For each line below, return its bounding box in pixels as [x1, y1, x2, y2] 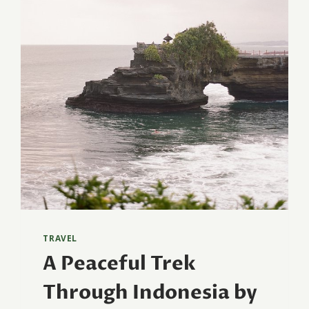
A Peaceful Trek [43, 250, 197, 277]
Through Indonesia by [43, 279, 258, 306]
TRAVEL [43, 232, 77, 244]
